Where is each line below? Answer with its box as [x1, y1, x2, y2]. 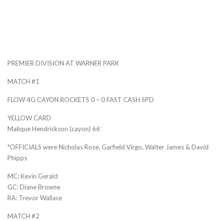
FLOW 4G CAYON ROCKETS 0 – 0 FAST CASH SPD [7, 95, 154, 104]
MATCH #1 [7, 77, 39, 85]
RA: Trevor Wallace [7, 193, 62, 202]
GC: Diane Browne [7, 183, 60, 191]
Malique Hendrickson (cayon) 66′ [7, 124, 102, 133]
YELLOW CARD [7, 113, 51, 122]
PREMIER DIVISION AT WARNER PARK [7, 59, 119, 67]
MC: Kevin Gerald [7, 172, 58, 180]
